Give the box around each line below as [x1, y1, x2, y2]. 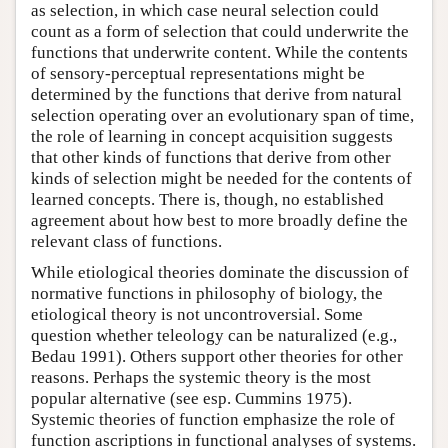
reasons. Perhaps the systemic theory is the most [31, 368, 371, 387]
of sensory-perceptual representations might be [31, 64, 365, 83]
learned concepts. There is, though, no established [31, 190, 384, 209]
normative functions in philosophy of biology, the [31, 284, 383, 303]
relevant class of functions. [31, 232, 222, 251]
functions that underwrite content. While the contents [31, 43, 408, 62]
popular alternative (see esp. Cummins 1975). [31, 389, 352, 408]
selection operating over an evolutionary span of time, [31, 106, 414, 125]
